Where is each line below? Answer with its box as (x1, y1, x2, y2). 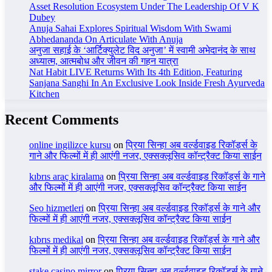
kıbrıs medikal (29, 234, 83, 245)
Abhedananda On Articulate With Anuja (29, 33, 183, 44)
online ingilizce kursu (29, 140, 111, 151)
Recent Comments (5, 111, 118, 127)
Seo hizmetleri (29, 203, 84, 214)
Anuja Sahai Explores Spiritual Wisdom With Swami (29, 22, 231, 33)
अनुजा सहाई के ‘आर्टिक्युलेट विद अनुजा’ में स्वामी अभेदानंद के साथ (29, 44, 256, 55)
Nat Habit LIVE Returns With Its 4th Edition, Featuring (29, 66, 242, 77)
